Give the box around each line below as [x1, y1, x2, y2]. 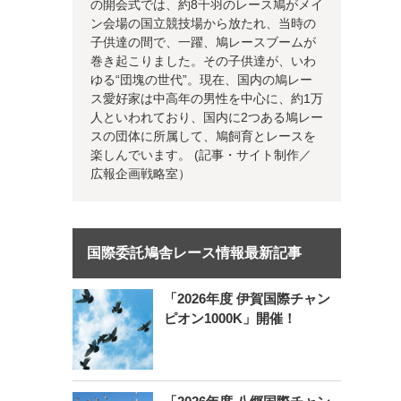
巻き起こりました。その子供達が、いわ [90, 54, 316, 68]
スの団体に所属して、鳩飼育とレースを [90, 129, 316, 143]
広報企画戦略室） [90, 166, 191, 181]
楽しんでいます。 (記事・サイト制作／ [90, 148, 311, 162]
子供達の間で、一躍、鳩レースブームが [90, 35, 316, 49]
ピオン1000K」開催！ [163, 311, 296, 326]
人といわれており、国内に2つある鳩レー [90, 110, 323, 124]
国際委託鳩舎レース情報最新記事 [86, 245, 302, 260]
